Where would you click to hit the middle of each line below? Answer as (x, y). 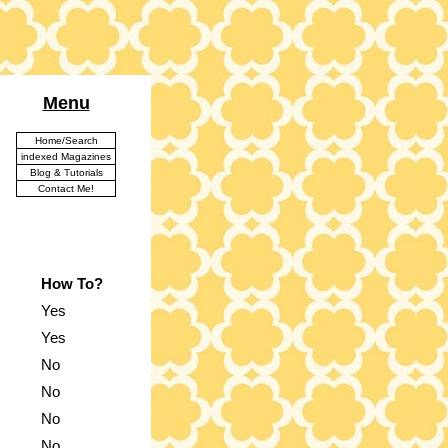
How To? (72, 284)
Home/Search (66, 140)
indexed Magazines (66, 156)
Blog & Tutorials (66, 172)
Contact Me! (66, 188)
